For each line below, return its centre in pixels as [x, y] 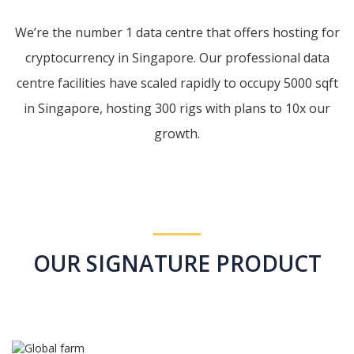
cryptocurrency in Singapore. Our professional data [177, 58]
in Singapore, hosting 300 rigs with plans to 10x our [177, 108]
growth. [177, 134]
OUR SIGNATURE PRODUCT [177, 263]
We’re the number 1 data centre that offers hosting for [177, 32]
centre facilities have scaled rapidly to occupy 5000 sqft [177, 83]
